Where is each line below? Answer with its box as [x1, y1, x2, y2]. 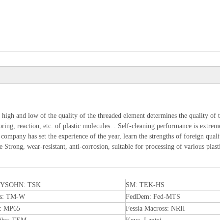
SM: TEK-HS [126, 181, 165, 189]
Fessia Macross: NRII [126, 205, 185, 212]
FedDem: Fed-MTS [126, 193, 180, 200]
